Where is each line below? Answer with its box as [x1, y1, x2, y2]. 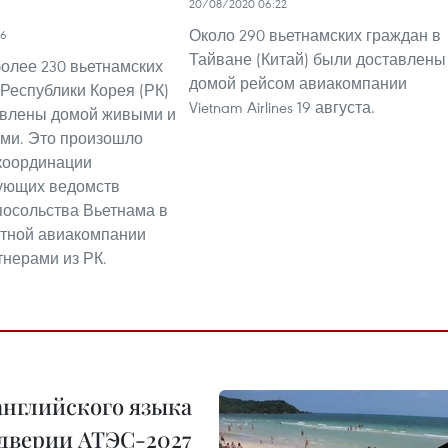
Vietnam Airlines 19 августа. [189, 97, 375, 117]
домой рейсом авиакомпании [189, 73, 407, 93]
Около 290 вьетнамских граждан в [189, 25, 441, 45]
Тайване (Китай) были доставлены [189, 49, 446, 69]
